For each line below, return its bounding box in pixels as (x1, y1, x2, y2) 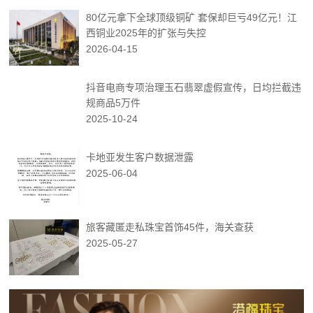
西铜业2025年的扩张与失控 (86, 27, 207, 38)
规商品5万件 (86, 97, 141, 108)
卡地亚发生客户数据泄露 (86, 152, 194, 163)
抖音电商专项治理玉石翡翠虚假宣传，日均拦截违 (86, 82, 302, 93)
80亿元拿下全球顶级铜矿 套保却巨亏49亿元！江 (86, 12, 298, 23)
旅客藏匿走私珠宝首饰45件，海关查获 (86, 221, 254, 233)
